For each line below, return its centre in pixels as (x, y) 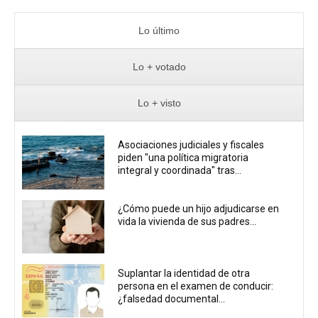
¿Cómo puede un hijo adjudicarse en (199, 209)
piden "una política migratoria (183, 158)
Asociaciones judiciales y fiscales (191, 145)
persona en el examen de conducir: (196, 286)
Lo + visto (159, 103)
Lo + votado (159, 67)
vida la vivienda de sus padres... (187, 222)
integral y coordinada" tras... (180, 171)
